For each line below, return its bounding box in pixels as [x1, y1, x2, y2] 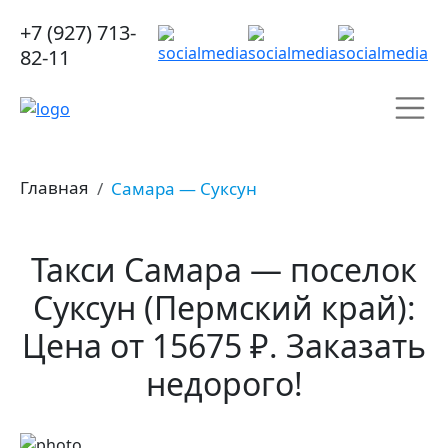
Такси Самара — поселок [31, 248, 417, 291]
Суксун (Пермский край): [32, 286, 416, 329]
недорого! [145, 362, 303, 405]
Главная [20, 176, 89, 199]
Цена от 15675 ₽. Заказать [22, 324, 426, 367]
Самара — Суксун [111, 177, 257, 200]
